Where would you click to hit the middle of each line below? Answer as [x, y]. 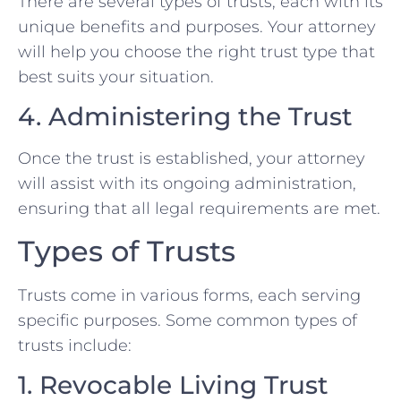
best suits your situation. [116, 77]
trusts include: [75, 345]
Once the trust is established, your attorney [192, 159]
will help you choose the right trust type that [196, 51]
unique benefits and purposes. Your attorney [197, 26]
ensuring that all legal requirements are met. [199, 209]
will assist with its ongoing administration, [187, 184]
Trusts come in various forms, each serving [189, 295]
